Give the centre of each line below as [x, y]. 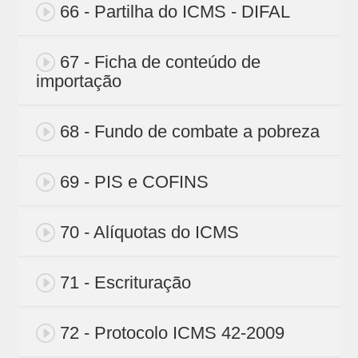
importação [78, 82]
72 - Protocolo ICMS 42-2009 [172, 333]
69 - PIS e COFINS [134, 182]
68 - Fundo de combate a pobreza [189, 132]
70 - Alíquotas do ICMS [149, 233]
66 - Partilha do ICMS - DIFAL [175, 12]
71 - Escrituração [125, 283]
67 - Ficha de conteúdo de [160, 62]
